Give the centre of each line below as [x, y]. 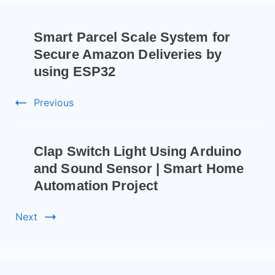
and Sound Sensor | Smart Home [139, 168]
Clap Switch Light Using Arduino [138, 151]
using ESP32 [75, 71]
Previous [54, 102]
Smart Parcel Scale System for [132, 37]
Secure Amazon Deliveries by [128, 54]
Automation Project [96, 185]
